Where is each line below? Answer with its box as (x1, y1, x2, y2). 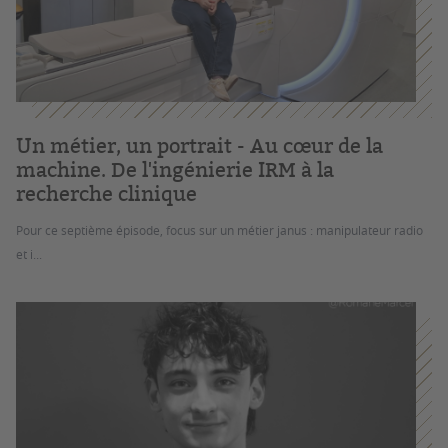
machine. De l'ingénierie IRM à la (16, 156, 334, 183)
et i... (16, 246, 42, 262)
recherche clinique (16, 180, 197, 207)
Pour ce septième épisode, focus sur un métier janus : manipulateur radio (16, 222, 423, 238)
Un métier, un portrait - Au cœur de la (16, 132, 383, 159)
